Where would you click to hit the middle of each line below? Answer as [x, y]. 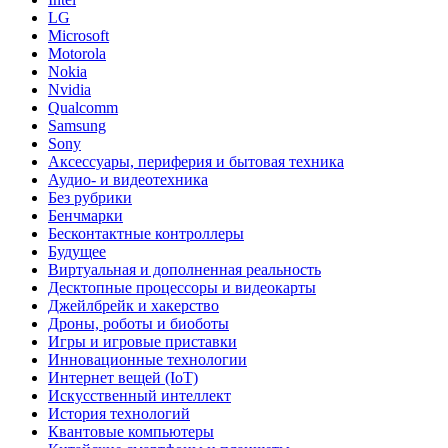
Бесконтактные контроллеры [146, 233]
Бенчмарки [85, 215]
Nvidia [69, 89]
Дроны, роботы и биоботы [138, 323]
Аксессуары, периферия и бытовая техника [196, 161]
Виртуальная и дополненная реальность [184, 269]
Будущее [77, 251]
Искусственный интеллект [139, 395]
